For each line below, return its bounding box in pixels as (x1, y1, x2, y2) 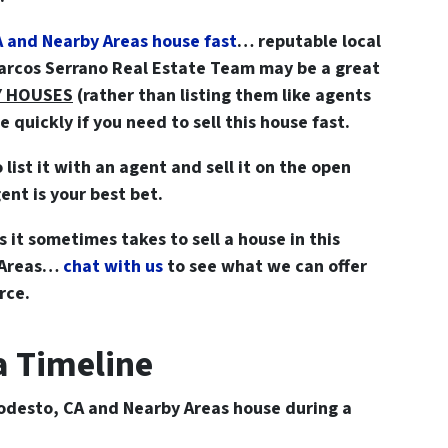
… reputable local (237, 28, 381, 54)
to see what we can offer (163, 253, 367, 279)
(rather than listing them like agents (73, 82, 371, 108)
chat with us (63, 253, 163, 279)
